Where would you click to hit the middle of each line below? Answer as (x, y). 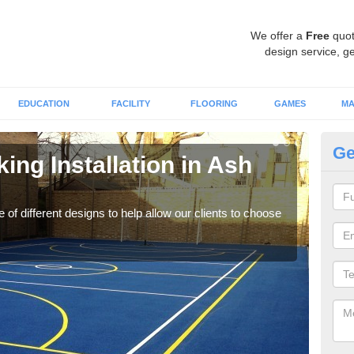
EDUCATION (43, 104)
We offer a (278, 36)
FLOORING (214, 104)
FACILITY (130, 104)
